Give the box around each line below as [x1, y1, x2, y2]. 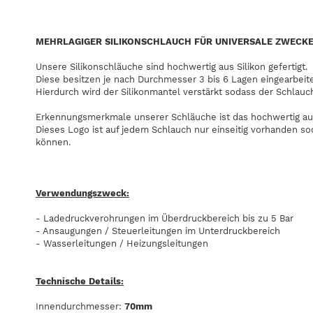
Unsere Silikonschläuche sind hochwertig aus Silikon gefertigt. [36, 61, 307, 73]
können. [36, 137, 71, 148]
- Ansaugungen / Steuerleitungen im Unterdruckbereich [36, 226, 280, 237]
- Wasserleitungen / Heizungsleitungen [36, 238, 208, 249]
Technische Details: [36, 276, 124, 287]
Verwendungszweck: [36, 187, 129, 198]
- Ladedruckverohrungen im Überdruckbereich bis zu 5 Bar [36, 213, 293, 224]
